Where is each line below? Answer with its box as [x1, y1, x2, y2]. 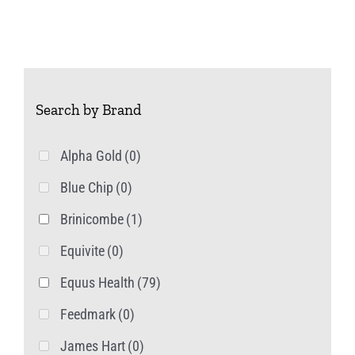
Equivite [60, 242, 105, 259]
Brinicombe [60, 210, 124, 227]
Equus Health [60, 273, 135, 291]
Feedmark [60, 305, 116, 323]
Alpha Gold [60, 147, 122, 164]
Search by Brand [36, 101, 141, 120]
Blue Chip [60, 178, 113, 196]
